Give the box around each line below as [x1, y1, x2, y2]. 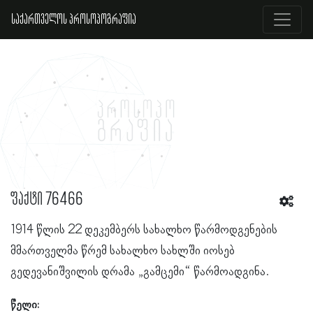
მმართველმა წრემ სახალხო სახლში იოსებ [10, 243, 235, 258]
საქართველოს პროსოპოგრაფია [11, 11, 136, 28]
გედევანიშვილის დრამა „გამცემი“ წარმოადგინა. [10, 264, 270, 279]
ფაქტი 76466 [10, 188, 83, 210]
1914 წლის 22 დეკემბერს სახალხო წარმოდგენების [10, 222, 277, 237]
